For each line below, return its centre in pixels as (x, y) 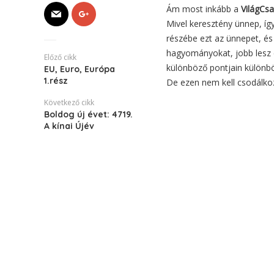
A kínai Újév (69, 126)
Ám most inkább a (204, 9)
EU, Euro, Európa (80, 69)
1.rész (56, 81)
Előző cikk (60, 57)
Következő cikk (69, 102)
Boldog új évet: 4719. (88, 114)
